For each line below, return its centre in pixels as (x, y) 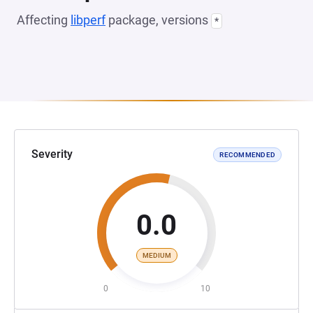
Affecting (44, 20)
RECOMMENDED (247, 154)
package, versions (158, 20)
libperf (88, 20)
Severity (52, 154)
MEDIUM (156, 255)
